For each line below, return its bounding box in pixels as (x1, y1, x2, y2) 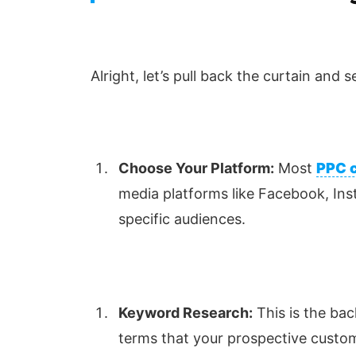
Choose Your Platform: (118, 159, 274, 176)
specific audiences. (118, 210, 246, 227)
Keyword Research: (118, 304, 253, 321)
